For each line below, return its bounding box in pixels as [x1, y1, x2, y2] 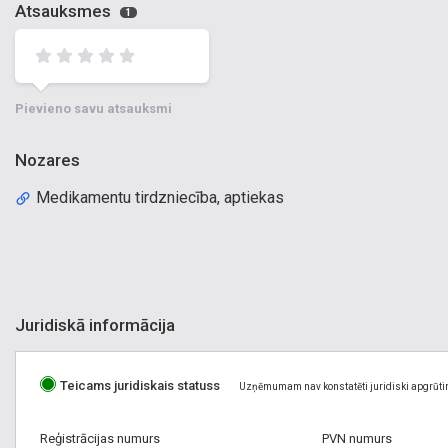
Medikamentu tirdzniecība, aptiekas [36, 188, 285, 207]
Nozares [15, 150, 80, 170]
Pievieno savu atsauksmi [15, 101, 172, 116]
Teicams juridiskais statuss [60, 378, 220, 394]
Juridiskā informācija [15, 315, 175, 336]
